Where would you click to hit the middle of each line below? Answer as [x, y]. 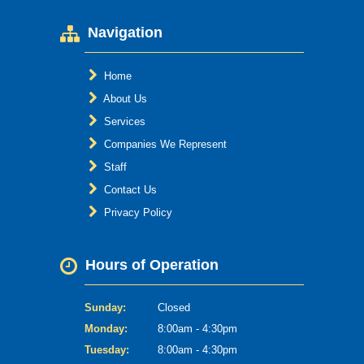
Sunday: [105, 307]
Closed [174, 307]
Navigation [123, 32]
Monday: [106, 328]
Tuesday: [107, 349]
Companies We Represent [164, 144]
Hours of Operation [150, 264]
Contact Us [129, 189]
